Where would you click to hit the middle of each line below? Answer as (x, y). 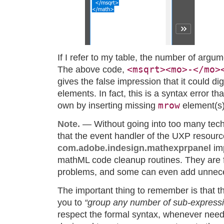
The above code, (92, 69)
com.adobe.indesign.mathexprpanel (134, 148)
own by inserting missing (108, 105)
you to (71, 202)
